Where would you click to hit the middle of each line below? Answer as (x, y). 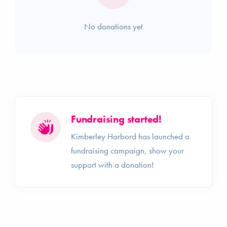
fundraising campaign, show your (127, 150)
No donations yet (113, 26)
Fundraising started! (116, 119)
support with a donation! (112, 164)
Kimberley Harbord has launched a (130, 136)
